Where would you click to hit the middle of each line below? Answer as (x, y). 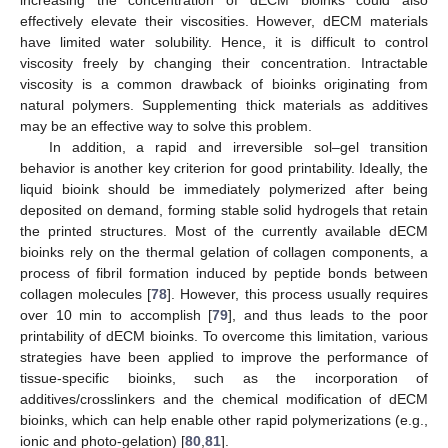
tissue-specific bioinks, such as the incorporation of (224, 378)
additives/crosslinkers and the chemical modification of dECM (224, 399)
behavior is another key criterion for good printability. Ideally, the (224, 168)
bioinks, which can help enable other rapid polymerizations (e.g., (224, 420)
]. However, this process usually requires (298, 294)
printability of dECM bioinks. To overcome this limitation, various (224, 336)
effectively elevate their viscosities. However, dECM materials (224, 21)
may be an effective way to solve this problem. (166, 126)
